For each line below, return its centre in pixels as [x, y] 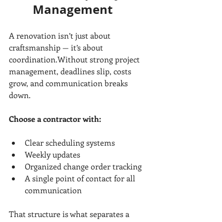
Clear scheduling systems [70, 143]
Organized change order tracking [83, 166]
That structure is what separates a [70, 214]
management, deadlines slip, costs [71, 71]
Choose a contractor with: [55, 119]
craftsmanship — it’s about [57, 48]
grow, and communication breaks [69, 83]
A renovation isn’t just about [61, 36]
